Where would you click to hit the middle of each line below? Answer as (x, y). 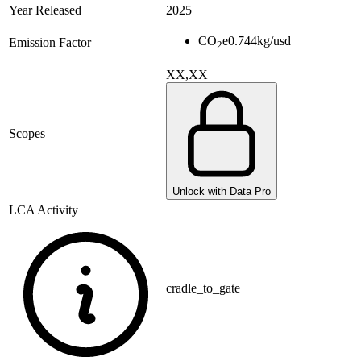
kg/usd (274, 41)
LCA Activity (44, 210)
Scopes (27, 134)
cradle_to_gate (203, 288)
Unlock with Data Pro (222, 192)
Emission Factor (50, 43)
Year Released (45, 10)
